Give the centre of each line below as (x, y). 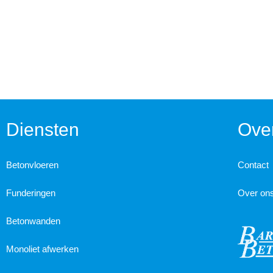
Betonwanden (33, 221)
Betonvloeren (32, 165)
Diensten (43, 130)
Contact (253, 165)
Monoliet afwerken (42, 249)
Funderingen (31, 193)
